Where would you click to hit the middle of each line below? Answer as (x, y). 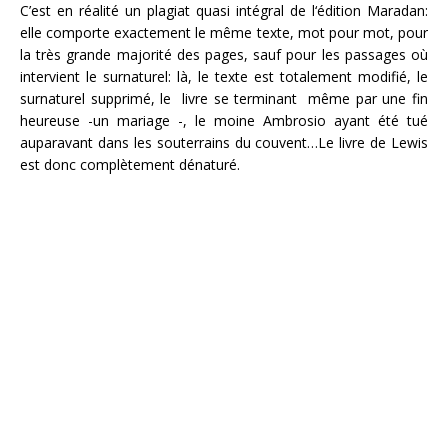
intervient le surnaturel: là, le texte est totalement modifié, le (224, 76)
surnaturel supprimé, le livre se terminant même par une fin (224, 98)
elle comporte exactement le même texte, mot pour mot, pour (224, 32)
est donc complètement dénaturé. (130, 164)
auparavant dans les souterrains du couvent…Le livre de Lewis (224, 142)
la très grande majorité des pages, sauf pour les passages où (224, 54)
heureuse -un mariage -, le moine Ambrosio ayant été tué (224, 120)
